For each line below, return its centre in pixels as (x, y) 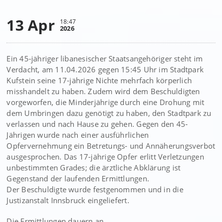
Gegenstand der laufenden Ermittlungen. (78, 178)
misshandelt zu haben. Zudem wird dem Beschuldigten (103, 91)
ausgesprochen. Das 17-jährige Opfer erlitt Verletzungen (105, 157)
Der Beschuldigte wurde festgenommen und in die (95, 189)
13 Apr (31, 25)
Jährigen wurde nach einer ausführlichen (78, 135)
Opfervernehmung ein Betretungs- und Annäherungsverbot (111, 146)
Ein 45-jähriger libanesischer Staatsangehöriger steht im (105, 58)
